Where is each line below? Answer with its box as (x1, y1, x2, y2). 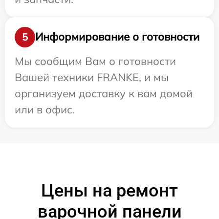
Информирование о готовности (35, 30, 199, 44)
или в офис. (15, 102, 75, 116)
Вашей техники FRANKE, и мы (15, 70, 169, 84)
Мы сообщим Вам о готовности (15, 54, 176, 68)
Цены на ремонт (41, 180, 178, 201)
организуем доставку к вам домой (15, 86, 193, 100)
